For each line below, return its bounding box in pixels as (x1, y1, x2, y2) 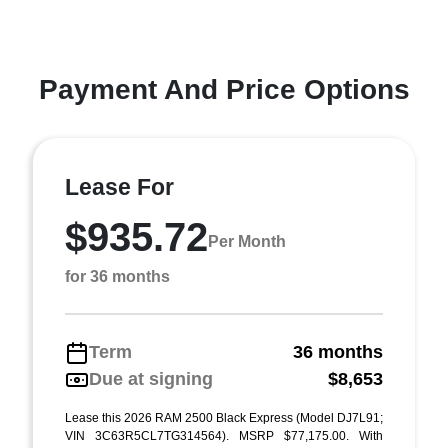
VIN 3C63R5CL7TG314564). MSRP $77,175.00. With (65, 429, 383, 443)
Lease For (65, 174, 174, 200)
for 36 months (65, 268, 170, 285)
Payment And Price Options (38, 74, 410, 105)
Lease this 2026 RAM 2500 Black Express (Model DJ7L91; (65, 411, 383, 425)
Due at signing (89, 369, 213, 389)
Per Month (208, 232, 286, 250)
